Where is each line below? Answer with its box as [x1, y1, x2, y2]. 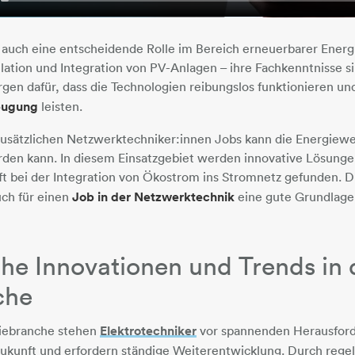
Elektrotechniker [100, 322, 197, 339]
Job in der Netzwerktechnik [72, 188, 235, 205]
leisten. [38, 97, 83, 114]
